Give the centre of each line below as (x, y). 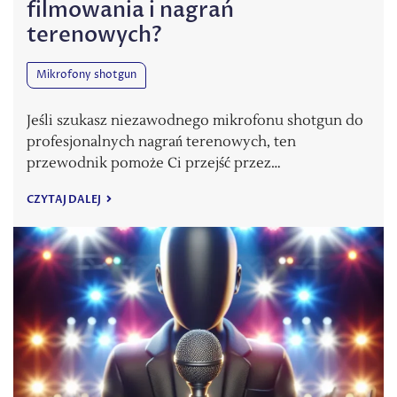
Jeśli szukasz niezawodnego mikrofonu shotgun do (195, 121)
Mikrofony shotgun (86, 75)
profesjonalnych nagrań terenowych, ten (161, 142)
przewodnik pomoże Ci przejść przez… (154, 163)
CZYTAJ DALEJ (65, 200)
